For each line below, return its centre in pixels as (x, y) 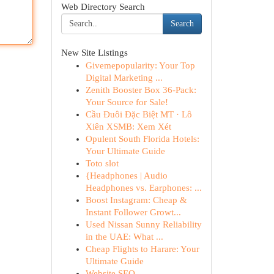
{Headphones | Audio (126, 176)
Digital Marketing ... (124, 78)
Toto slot (102, 163)
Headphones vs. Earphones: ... (143, 188)
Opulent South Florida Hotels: (142, 139)
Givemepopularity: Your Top (140, 65)
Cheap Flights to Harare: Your (142, 249)
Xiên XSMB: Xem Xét (128, 127)
